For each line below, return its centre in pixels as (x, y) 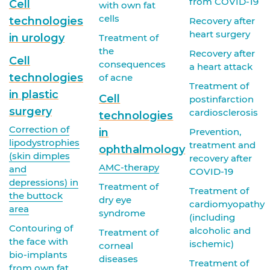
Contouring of (41, 228)
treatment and (222, 145)
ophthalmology (142, 150)
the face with (39, 241)
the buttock (36, 195)
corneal (116, 246)
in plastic (34, 94)
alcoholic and (220, 231)
